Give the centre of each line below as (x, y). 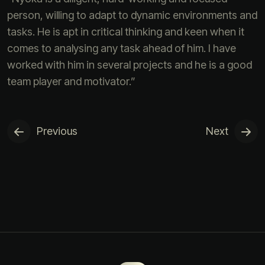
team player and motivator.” (71, 81)
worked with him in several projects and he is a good (130, 65)
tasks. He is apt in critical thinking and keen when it (126, 32)
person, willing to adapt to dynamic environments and (132, 15)
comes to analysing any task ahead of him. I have (122, 48)
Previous (57, 131)
